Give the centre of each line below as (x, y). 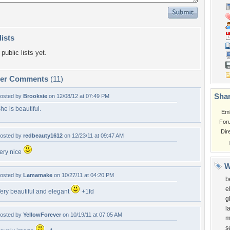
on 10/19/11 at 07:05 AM (92, 215)
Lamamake (38, 175)
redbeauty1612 (43, 136)
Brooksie (35, 96)
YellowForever (42, 215)
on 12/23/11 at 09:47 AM (93, 136)
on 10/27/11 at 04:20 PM (83, 175)
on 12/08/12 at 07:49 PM (78, 96)
